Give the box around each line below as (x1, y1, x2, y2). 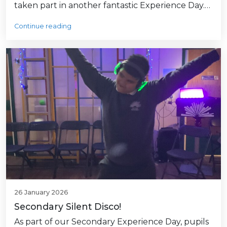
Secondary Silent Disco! (14, 201, 121, 212)
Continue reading (14, 22, 71, 30)
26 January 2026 (14, 188, 68, 196)
